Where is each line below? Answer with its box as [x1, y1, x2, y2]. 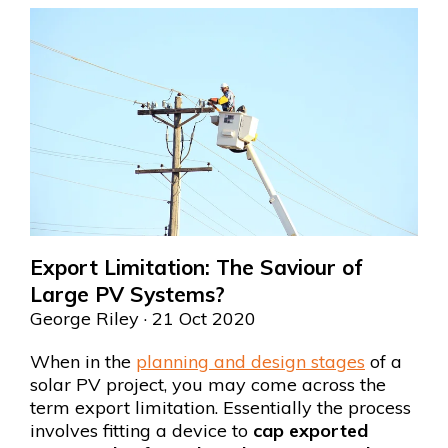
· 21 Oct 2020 [139, 306, 256, 330]
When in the [30, 349, 136, 373]
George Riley [30, 306, 139, 330]
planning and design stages [136, 349, 365, 373]
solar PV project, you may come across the [30, 372, 386, 396]
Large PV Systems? [30, 280, 225, 307]
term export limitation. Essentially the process [30, 395, 411, 419]
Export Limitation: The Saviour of [30, 253, 363, 280]
